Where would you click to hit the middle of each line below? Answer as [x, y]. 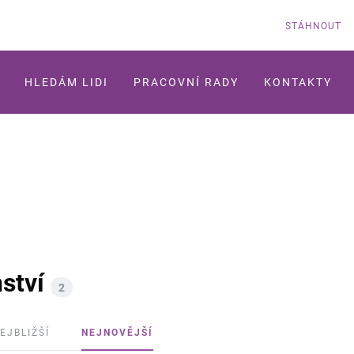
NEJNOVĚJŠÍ [117, 333]
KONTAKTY [298, 82]
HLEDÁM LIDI [66, 82]
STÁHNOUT [313, 26]
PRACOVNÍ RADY [186, 82]
